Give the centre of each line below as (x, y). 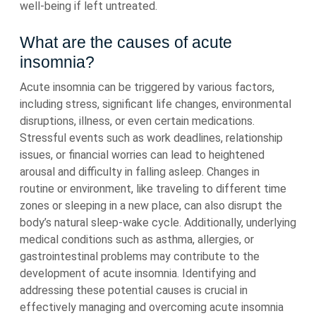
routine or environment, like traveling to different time (153, 189)
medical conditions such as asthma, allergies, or (137, 239)
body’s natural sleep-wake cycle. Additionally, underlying (158, 223)
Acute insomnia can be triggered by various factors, (147, 87)
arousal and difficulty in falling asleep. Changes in (140, 172)
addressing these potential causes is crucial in (134, 290)
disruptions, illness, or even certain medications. (137, 121)
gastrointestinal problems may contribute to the (140, 256)
